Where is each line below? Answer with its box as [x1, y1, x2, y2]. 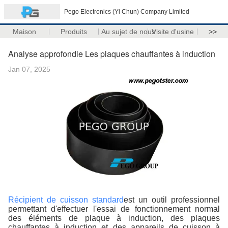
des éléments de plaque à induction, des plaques [8, 214, 220, 222]
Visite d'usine [151, 27, 194, 36]
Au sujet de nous [101, 27, 155, 36]
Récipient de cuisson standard [8, 195, 124, 204]
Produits [61, 27, 88, 36]
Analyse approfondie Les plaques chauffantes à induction [8, 48, 215, 60]
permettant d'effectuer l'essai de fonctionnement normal [8, 205, 220, 213]
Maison [13, 27, 37, 36]
